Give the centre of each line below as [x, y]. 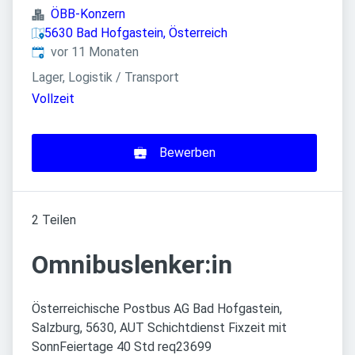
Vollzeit [53, 99]
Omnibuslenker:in [132, 265]
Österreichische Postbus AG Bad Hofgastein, [157, 309]
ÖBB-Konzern [88, 14]
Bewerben [187, 153]
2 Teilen [54, 220]
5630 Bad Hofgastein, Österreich [136, 33]
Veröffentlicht [71, 51]
